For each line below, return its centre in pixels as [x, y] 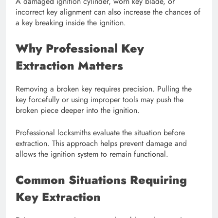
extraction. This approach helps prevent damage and [101, 143]
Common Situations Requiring [101, 180]
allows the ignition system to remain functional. [92, 154]
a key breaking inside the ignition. [71, 23]
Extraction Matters [69, 66]
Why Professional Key [80, 49]
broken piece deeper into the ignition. [78, 110]
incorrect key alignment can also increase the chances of [108, 12]
